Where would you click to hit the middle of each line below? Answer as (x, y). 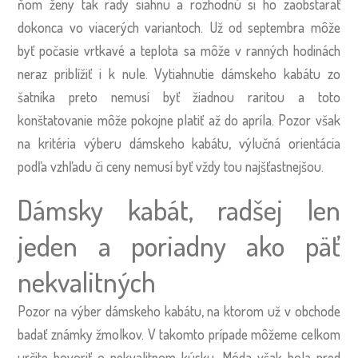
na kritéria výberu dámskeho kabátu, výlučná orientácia (179, 143)
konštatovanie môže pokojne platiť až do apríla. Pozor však (179, 119)
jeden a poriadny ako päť (179, 246)
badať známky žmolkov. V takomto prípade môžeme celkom (179, 334)
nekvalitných (87, 282)
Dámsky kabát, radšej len (179, 210)
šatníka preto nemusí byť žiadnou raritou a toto (179, 96)
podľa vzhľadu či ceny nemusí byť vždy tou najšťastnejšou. (174, 166)
